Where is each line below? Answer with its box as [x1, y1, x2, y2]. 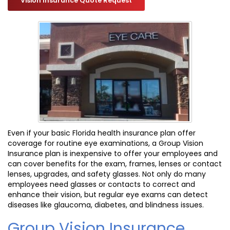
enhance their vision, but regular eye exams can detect [8, 189, 208, 200]
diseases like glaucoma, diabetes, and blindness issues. [8, 200, 204, 210]
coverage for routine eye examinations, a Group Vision [8, 138, 203, 149]
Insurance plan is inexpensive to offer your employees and [8, 148, 218, 159]
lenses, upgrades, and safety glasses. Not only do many [8, 169, 206, 180]
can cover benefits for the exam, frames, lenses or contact [8, 159, 222, 169]
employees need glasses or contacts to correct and [8, 179, 195, 190]
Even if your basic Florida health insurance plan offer [8, 128, 196, 139]
